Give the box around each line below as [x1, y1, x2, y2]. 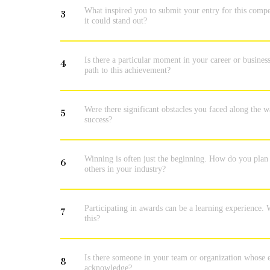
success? [84, 114, 112, 124]
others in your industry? [84, 163, 166, 174]
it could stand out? [84, 15, 147, 25]
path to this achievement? [84, 64, 171, 75]
